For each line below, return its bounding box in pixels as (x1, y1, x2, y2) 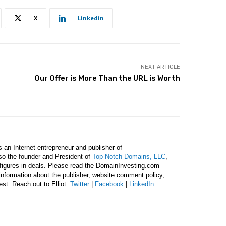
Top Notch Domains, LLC (92, 153, 165, 160)
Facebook (95, 180, 124, 188)
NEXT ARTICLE (140, 64, 180, 70)
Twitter (70, 180, 89, 188)
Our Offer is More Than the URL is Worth (34, 74, 180, 83)
